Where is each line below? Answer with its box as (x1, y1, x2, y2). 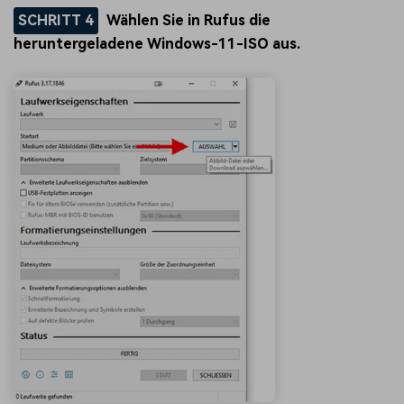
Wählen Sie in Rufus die (106, 12, 271, 30)
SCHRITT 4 (17, 12, 94, 30)
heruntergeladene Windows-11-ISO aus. (14, 35, 300, 53)
